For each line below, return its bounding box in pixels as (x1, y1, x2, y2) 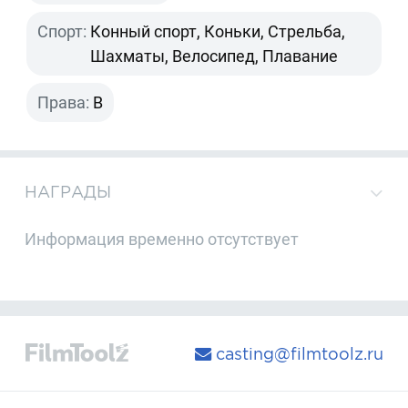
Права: (37, 92, 90, 112)
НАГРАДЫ (25, 183, 112, 201)
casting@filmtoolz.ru (210, 344, 383, 362)
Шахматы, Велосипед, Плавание (90, 46, 339, 66)
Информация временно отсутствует (25, 229, 300, 249)
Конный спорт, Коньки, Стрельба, (90, 21, 346, 41)
